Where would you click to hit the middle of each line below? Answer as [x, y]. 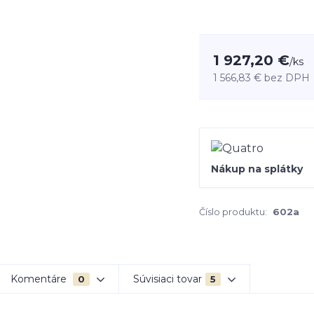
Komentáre [40, 279]
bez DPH [287, 78]
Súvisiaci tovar [168, 279]
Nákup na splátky [257, 169]
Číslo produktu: [233, 211]
